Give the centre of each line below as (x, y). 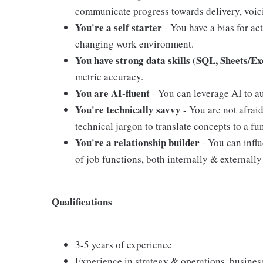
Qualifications (82, 202)
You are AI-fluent (114, 93)
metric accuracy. (109, 77)
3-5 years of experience (124, 245)
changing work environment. (134, 44)
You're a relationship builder (139, 142)
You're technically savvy (129, 109)
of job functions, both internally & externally (168, 159)
